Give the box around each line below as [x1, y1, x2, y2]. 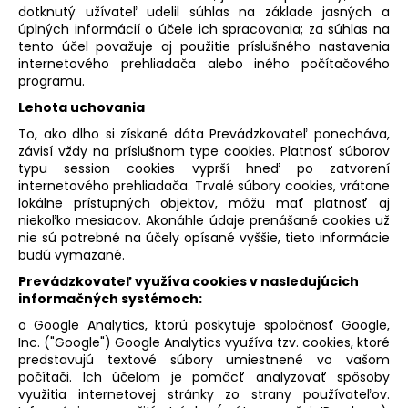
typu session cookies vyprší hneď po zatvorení [18, 158, 390, 178]
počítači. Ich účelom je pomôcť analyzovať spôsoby [18, 367, 390, 386]
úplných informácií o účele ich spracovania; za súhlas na [18, 19, 390, 38]
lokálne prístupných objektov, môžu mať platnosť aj [18, 193, 390, 212]
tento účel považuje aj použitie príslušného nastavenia [18, 36, 390, 56]
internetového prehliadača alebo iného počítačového [18, 54, 390, 73]
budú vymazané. [18, 245, 125, 264]
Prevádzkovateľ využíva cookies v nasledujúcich [18, 271, 359, 291]
